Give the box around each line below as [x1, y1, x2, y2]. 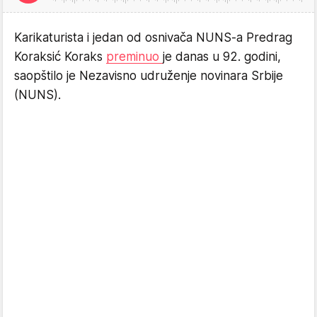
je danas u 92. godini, [163, 49, 281, 64]
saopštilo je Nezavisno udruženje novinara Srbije [14, 68, 283, 83]
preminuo [106, 49, 163, 64]
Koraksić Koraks [14, 49, 106, 64]
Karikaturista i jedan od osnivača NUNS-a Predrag [14, 30, 292, 45]
